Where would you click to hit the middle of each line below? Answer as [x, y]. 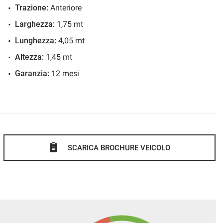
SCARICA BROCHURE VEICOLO [119, 148]
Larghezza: [35, 24]
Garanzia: [32, 73]
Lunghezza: [36, 40]
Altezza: [29, 57]
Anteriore [65, 7]
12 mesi [64, 73]
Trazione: [32, 7]
